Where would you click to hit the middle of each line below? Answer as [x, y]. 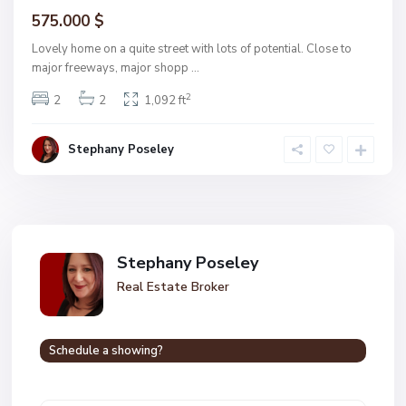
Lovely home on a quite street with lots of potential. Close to [192, 48]
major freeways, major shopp [111, 68]
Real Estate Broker [173, 286]
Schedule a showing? [106, 350]
